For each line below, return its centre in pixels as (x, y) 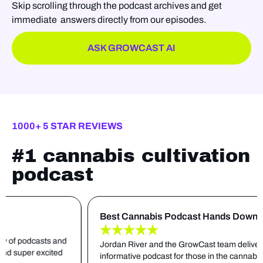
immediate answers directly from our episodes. (109, 19)
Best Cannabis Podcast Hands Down (136, 216)
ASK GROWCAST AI (131, 48)
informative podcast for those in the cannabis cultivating (158, 256)
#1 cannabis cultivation (131, 156)
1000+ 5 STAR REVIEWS (67, 126)
